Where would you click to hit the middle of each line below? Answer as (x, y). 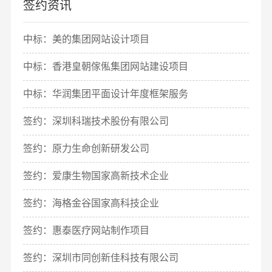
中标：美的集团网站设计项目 (86, 39)
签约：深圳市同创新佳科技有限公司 (100, 258)
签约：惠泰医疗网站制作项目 (86, 231)
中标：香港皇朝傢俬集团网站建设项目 (105, 67)
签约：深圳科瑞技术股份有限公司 (96, 121)
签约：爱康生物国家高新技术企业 (96, 176)
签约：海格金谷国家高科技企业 (91, 203)
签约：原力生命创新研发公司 (86, 149)
